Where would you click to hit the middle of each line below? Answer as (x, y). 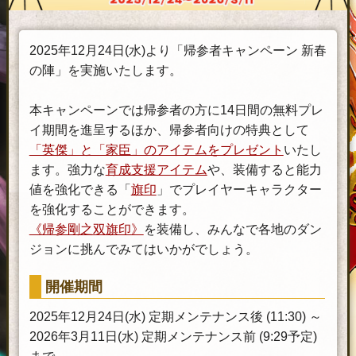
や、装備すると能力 (264, 169)
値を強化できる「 (80, 189)
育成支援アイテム (156, 169)
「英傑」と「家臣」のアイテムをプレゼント (156, 149)
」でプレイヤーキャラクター (239, 189)
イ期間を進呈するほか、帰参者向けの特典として (169, 130)
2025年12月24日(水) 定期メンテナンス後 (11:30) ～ (175, 316)
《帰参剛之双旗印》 (86, 229)
